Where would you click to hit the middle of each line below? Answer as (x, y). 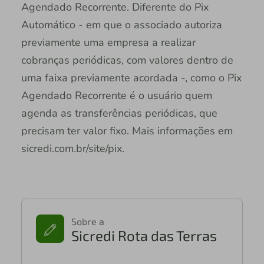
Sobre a (88, 222)
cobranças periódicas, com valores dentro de (127, 60)
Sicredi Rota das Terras (144, 236)
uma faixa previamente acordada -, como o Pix (131, 78)
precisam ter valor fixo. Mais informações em (127, 131)
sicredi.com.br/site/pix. (75, 149)
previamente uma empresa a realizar (108, 43)
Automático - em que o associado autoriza (121, 25)
